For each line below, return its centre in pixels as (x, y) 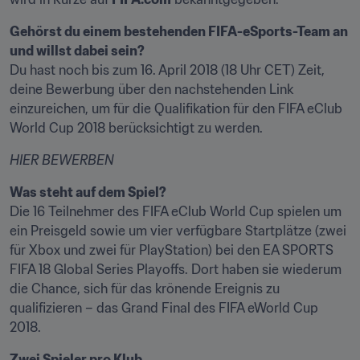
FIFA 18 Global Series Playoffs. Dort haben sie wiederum (176, 269)
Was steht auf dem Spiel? (88, 192)
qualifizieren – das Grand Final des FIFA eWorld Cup (164, 308)
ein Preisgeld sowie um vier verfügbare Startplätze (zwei (178, 231)
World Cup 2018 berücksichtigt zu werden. (136, 128)
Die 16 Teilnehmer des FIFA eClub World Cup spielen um (176, 211)
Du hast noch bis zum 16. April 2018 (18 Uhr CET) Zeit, (167, 70)
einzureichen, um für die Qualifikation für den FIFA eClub (176, 108)
